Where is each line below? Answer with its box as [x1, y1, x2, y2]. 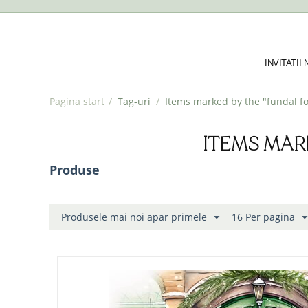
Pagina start [49, 95, 104, 108]
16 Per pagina [232, 210, 295, 223]
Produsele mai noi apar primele [61, 210, 207, 223]
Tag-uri [118, 95, 151, 108]
